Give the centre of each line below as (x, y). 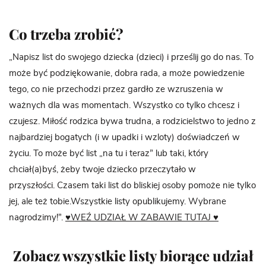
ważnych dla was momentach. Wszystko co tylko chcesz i (124, 105)
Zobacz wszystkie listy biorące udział (133, 255)
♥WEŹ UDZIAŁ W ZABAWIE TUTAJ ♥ (142, 217)
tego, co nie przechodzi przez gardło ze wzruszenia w (116, 89)
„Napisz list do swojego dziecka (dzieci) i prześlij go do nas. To (131, 57)
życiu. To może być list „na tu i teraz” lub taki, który (109, 153)
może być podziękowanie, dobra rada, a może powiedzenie (127, 73)
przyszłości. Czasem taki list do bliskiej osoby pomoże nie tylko (132, 185)
